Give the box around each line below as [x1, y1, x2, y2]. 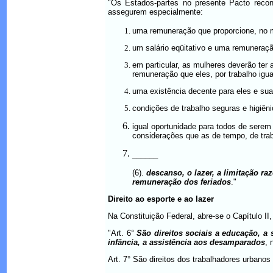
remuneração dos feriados [132, 177, 231, 186]
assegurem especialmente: [108, 7, 203, 16]
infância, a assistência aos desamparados [108, 238, 265, 247]
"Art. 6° [108, 229, 137, 238]
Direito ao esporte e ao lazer [108, 194, 214, 204]
